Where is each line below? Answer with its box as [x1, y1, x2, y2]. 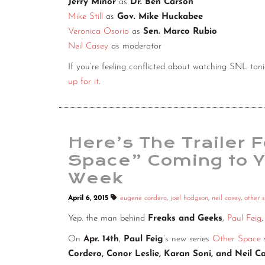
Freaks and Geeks [148, 214, 222, 224]
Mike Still [68, 12, 103, 22]
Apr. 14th [83, 235, 119, 244]
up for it [68, 77, 99, 87]
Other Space [212, 235, 261, 244]
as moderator [108, 42, 161, 51]
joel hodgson [170, 195, 208, 202]
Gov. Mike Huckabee [117, 12, 206, 22]
